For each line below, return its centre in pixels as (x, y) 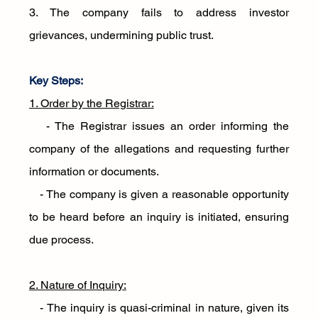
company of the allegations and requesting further (159, 149)
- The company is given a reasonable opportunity (159, 194)
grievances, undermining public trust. (121, 35)
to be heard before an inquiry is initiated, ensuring (159, 217)
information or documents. (94, 171)
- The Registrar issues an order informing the (159, 126)
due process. (61, 240)
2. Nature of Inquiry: (77, 285)
